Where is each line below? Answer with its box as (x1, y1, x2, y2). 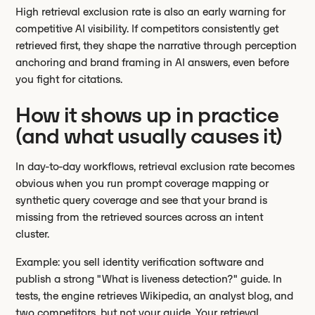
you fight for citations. (15, 72, 123, 86)
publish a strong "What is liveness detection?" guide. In (15, 272, 283, 285)
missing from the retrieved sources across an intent (15, 210, 264, 224)
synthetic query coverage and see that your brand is (15, 193, 268, 207)
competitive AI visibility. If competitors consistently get (15, 22, 279, 35)
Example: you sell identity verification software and (15, 255, 264, 269)
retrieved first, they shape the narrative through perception (15, 39, 297, 52)
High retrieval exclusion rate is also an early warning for (15, 5, 286, 18)
